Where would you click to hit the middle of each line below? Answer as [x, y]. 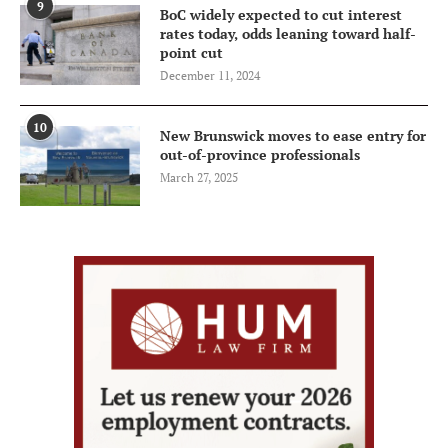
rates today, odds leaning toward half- [288, 34]
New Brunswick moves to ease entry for [293, 136]
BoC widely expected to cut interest [281, 15]
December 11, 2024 [210, 76]
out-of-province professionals [260, 155]
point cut [191, 53]
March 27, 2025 [199, 178]
